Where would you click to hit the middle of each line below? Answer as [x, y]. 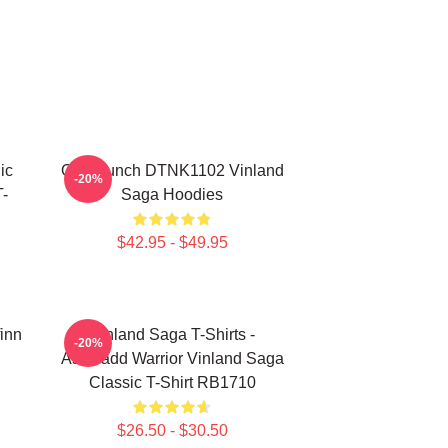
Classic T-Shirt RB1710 [172, 382]
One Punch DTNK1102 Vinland [172, 170]
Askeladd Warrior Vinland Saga [172, 358]
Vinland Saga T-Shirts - [172, 334]
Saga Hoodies [172, 194]
